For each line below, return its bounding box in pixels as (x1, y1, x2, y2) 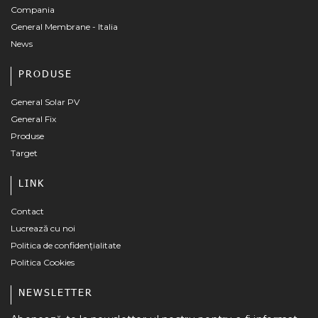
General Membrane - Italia (11, 21, 118, 32)
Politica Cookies (11, 256, 75, 268)
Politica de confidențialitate (11, 239, 121, 251)
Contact (11, 205, 44, 216)
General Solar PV (11, 96, 79, 107)
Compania (11, 4, 55, 15)
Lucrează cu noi (11, 222, 75, 234)
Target (11, 147, 38, 158)
